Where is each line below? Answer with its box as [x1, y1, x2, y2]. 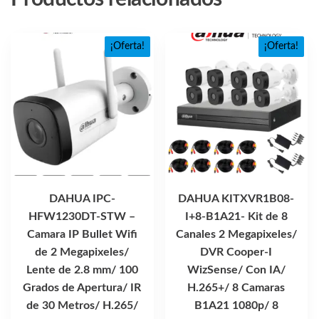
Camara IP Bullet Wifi [26, 229, 137, 241]
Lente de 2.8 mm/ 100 [26, 264, 138, 276]
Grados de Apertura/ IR [23, 282, 142, 294]
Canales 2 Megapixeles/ [175, 229, 297, 241]
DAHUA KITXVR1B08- [178, 193, 295, 205]
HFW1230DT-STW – [28, 211, 136, 223]
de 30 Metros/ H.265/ [26, 300, 138, 312]
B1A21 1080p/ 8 [194, 300, 278, 312]
